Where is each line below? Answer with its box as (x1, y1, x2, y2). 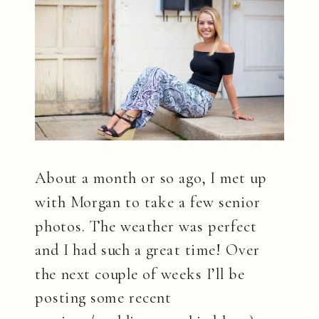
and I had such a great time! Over (35, 239, 260, 260)
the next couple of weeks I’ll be (35, 263, 246, 284)
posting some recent (35, 287, 172, 308)
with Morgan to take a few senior (35, 192, 261, 212)
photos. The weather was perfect (35, 216, 258, 236)
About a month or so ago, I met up (35, 167, 267, 188)
